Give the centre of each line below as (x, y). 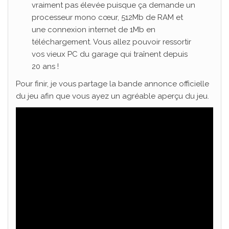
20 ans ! (45, 66)
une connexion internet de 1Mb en (93, 29)
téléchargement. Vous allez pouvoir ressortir (111, 42)
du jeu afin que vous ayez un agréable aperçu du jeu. (112, 96)
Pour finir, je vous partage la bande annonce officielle (112, 84)
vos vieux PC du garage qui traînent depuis (109, 54)
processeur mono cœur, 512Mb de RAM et (107, 17)
